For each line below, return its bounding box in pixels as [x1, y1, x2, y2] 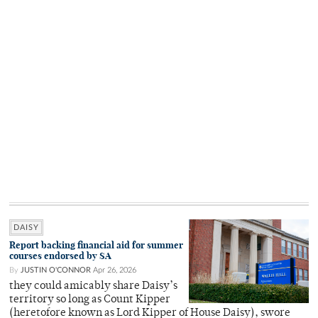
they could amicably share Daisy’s [9, 280, 177, 292]
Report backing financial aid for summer [9, 238, 183, 251]
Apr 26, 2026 [93, 265, 136, 274]
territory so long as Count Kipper [9, 294, 170, 305]
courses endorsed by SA [9, 249, 111, 262]
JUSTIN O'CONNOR [21, 265, 91, 274]
